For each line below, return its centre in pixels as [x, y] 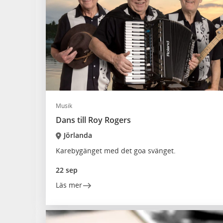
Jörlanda [78, 135]
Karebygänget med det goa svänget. [116, 151]
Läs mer [69, 185]
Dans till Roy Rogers [93, 120]
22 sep [67, 170]
